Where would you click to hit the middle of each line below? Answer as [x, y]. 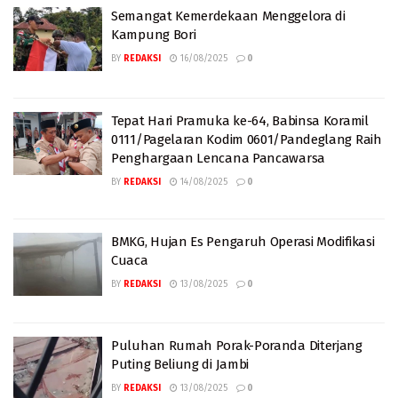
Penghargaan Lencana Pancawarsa [218, 158]
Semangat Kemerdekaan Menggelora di [228, 16]
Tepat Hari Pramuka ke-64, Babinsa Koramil [240, 120]
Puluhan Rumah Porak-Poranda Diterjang [237, 346]
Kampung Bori [154, 35]
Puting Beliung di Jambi [180, 364]
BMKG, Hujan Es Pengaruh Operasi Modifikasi [243, 241]
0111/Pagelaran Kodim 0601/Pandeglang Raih [247, 139]
